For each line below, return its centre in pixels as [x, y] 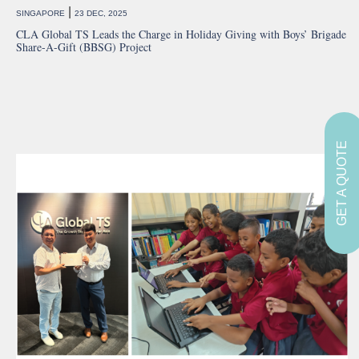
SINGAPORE [40, 14]
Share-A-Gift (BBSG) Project [84, 47]
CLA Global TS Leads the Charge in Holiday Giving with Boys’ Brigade [181, 34]
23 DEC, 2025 [101, 14]
